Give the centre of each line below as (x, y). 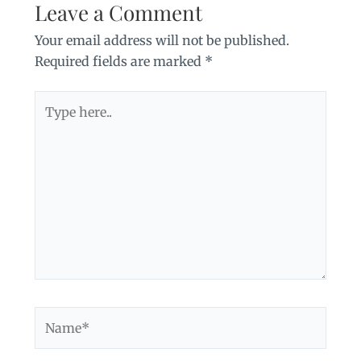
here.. (50, 122)
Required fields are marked (119, 62)
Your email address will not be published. (162, 41)
